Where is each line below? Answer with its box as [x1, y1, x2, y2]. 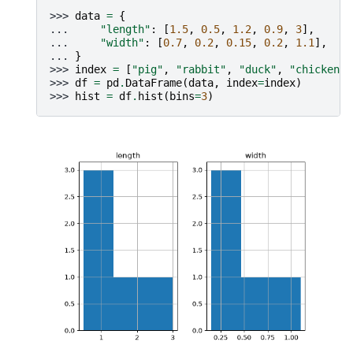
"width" [100, 36, 144, 50]
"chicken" [289, 63, 346, 76]
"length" [100, 23, 150, 36]
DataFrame [125, 76, 182, 90]
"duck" [239, 63, 277, 76]
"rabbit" [176, 63, 226, 76]
